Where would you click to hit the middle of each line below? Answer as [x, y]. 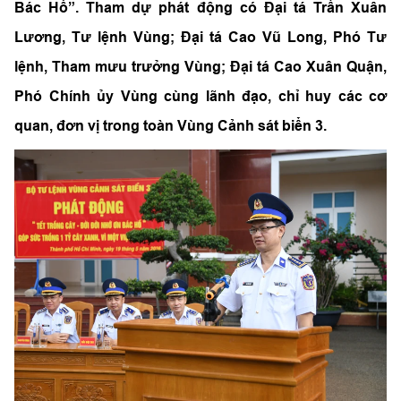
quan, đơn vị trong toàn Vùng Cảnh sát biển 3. [171, 126]
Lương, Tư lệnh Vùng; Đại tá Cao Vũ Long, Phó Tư [200, 37]
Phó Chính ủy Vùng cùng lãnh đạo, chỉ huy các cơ [200, 96]
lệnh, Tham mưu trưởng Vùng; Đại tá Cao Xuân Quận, [200, 67]
